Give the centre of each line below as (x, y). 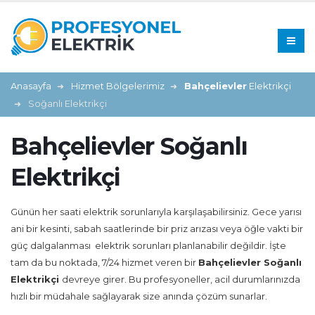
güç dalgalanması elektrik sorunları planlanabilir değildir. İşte (148, 245)
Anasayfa (31, 85)
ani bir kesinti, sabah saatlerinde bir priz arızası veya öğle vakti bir (157, 229)
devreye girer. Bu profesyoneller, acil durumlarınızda (181, 279)
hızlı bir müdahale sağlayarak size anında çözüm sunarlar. (139, 296)
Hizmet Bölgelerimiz (118, 85)
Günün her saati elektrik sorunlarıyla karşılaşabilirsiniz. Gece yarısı (156, 212)
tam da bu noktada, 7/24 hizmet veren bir (104, 262)
